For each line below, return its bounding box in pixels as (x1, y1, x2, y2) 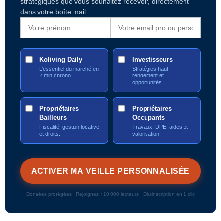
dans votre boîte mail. (20, 8, 88, 16)
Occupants (132, 114, 165, 122)
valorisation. (132, 131, 161, 137)
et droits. (39, 131, 60, 137)
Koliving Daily (39, 56, 82, 64)
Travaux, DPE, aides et (132, 124, 188, 130)
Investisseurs (132, 56, 173, 64)
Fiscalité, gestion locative (39, 124, 99, 130)
